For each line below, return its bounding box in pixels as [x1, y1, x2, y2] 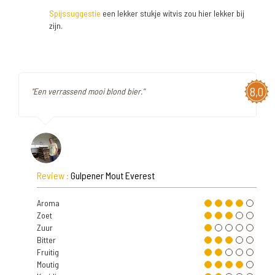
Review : [37, 169, 71, 181]
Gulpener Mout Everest [71, 169, 155, 181]
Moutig [37, 259, 59, 269]
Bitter [37, 234, 56, 245]
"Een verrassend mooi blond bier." [31, 86, 144, 96]
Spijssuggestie [49, 8, 101, 18]
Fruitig [37, 247, 59, 257]
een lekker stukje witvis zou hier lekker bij [101, 8, 244, 18]
